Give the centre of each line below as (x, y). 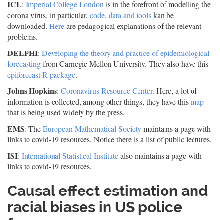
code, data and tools (121, 15)
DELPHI (23, 53)
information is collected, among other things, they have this (99, 101)
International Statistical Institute (70, 155)
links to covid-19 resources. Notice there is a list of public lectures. (110, 139)
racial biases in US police (95, 207)
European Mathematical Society (92, 128)
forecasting (24, 64)
